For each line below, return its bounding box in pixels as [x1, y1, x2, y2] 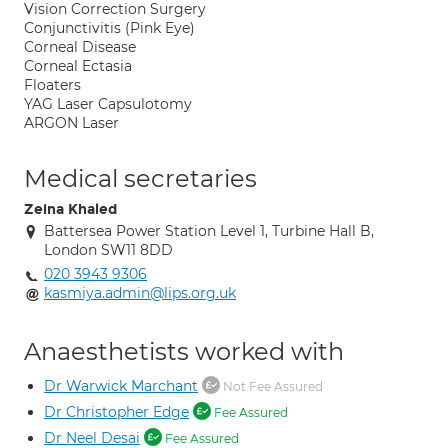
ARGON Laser [24, 114, 119, 132]
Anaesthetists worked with [24, 337, 344, 366]
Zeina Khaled [24, 201, 117, 218]
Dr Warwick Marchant [44, 377, 198, 395]
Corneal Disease [24, 38, 136, 56]
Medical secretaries [24, 164, 257, 193]
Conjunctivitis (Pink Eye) [24, 19, 195, 37]
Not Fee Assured [220, 379, 323, 394]
